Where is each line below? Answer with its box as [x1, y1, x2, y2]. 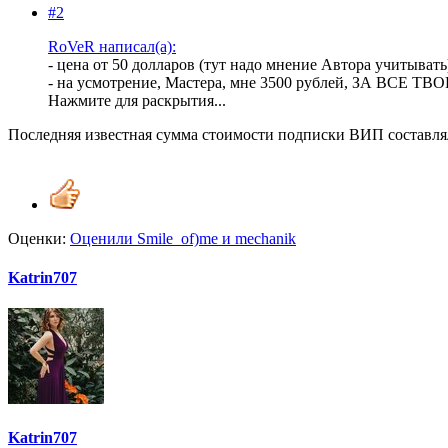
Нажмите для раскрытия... [48, 91, 226, 109]
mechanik [235, 229, 296, 247]
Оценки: [8, 229, 66, 247]
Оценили [70, 229, 137, 247]
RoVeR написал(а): [48, 37, 176, 55]
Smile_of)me [137, 229, 218, 247]
